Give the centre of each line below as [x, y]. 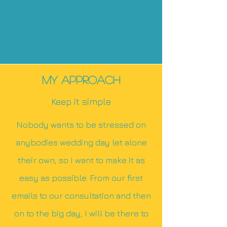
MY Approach [81, 79]
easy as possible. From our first [81, 178]
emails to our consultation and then [81, 195]
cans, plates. [81, 26]
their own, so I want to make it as [81, 160]
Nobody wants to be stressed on [81, 124]
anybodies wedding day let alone [81, 142]
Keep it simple [81, 101]
